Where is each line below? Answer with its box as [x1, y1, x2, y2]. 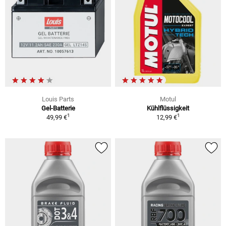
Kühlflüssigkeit [147, 104, 189, 112]
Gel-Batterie [41, 104, 75, 112]
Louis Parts [42, 95, 74, 103]
